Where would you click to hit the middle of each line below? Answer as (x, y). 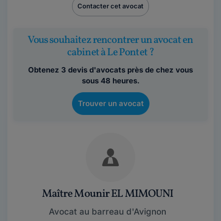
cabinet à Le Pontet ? (110, 53)
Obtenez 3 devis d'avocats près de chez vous (110, 70)
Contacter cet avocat (110, 6)
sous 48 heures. (110, 81)
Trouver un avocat (110, 103)
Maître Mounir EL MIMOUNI (108, 194)
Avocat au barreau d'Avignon (108, 212)
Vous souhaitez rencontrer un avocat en (110, 40)
